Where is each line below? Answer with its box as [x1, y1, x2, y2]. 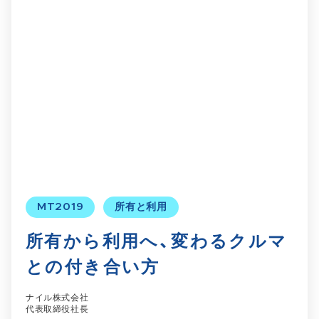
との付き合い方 [26, 259, 160, 276]
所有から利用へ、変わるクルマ [26, 234, 288, 251]
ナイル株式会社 [26, 293, 89, 302]
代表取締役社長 [26, 305, 89, 313]
